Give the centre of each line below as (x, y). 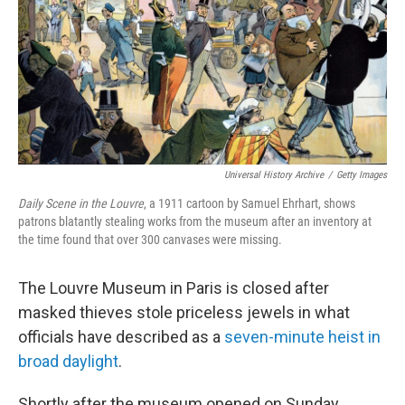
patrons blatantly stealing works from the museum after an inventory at (195, 221)
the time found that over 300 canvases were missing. (150, 240)
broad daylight (68, 361)
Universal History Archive (274, 175)
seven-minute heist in (302, 337)
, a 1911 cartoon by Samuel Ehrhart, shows (250, 203)
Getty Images (362, 175)
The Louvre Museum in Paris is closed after (174, 288)
